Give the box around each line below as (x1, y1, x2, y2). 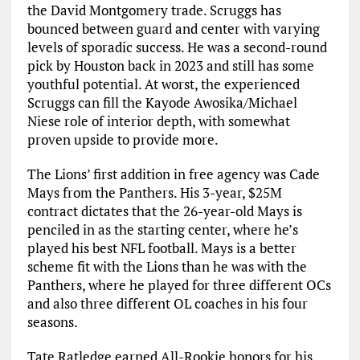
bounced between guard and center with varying (27, 19, 320, 38)
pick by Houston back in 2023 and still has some (27, 56, 314, 75)
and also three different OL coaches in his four (27, 294, 308, 313)
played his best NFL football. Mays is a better (27, 239, 297, 257)
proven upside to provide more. (27, 130, 219, 149)
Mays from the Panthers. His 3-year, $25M (27, 183, 282, 202)
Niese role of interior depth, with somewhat (27, 112, 290, 130)
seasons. (27, 313, 78, 331)
